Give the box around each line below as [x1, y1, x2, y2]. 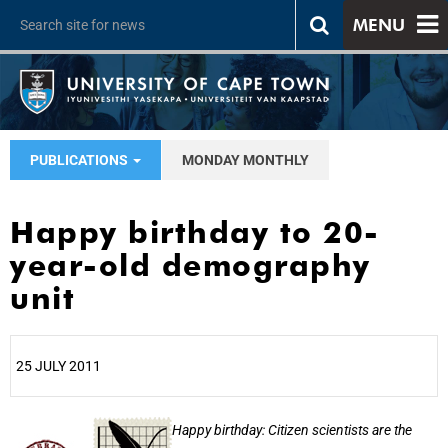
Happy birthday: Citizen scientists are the [172, 422, 412, 439]
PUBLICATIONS [30, 152, 131, 168]
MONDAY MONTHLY [182, 152, 309, 168]
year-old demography [10, 247, 371, 283]
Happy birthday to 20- [10, 214, 380, 250]
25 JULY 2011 [16, 358, 101, 374]
